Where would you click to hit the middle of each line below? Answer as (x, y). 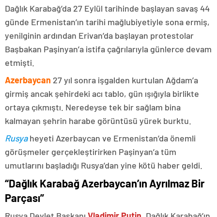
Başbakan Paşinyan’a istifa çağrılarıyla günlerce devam (108, 49)
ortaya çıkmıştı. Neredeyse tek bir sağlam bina (93, 107)
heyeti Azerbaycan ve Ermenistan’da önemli (112, 138)
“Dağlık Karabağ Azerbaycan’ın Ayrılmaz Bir (105, 183)
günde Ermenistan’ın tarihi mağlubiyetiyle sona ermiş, (107, 22)
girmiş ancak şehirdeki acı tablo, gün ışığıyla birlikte (102, 93)
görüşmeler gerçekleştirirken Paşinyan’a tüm (91, 152)
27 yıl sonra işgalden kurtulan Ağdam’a (124, 80)
